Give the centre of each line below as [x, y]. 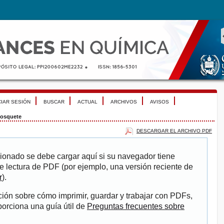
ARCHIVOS [124, 102]
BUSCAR [54, 102]
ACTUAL [87, 102]
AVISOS [159, 102]
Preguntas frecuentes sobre [136, 206]
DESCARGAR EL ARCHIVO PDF [174, 130]
